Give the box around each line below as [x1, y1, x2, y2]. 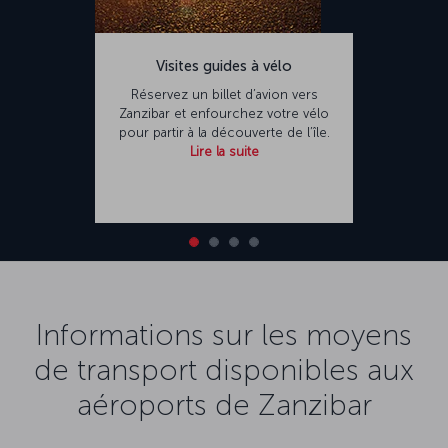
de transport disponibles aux [34, 351, 414, 388]
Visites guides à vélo [156, 56, 292, 75]
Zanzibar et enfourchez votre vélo [119, 105, 329, 121]
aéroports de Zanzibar [76, 386, 372, 423]
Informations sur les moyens [36, 316, 412, 353]
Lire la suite [189, 143, 259, 159]
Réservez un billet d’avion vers [130, 86, 318, 102]
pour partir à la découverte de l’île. [118, 124, 330, 140]
